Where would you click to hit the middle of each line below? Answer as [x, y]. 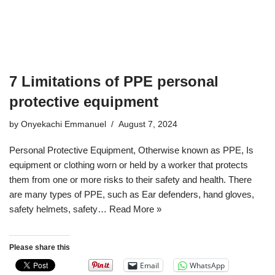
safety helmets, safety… [59, 209]
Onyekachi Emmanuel [64, 124]
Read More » [135, 209]
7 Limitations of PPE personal [114, 81]
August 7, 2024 [148, 124]
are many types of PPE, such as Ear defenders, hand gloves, [132, 194]
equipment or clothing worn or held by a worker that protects [129, 165]
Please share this [40, 247]
